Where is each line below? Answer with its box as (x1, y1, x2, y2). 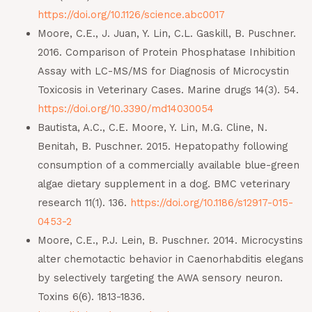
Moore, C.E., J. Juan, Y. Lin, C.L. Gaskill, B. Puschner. (37, 27, 296, 40)
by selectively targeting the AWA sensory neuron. (37, 272, 283, 285)
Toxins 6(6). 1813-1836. (37, 290, 145, 304)
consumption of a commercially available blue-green (37, 159, 299, 172)
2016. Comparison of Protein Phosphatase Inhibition (37, 46, 295, 59)
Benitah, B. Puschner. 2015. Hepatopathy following (37, 140, 288, 153)
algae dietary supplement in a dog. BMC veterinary (37, 178, 290, 191)
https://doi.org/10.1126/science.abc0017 (37, 8, 228, 22)
